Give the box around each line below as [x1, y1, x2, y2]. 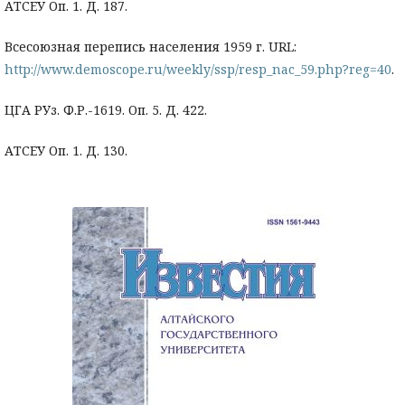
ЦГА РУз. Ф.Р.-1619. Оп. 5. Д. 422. [5, 101, 207, 119]
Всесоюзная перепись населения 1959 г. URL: [5, 38, 297, 56]
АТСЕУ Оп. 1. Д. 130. [5, 142, 127, 160]
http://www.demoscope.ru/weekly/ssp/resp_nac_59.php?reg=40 [5, 61, 391, 79]
